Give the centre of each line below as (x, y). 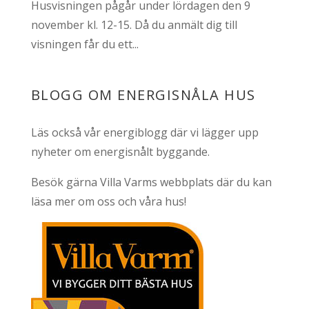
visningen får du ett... (84, 44)
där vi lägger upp (213, 132)
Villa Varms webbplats (157, 182)
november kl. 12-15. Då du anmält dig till (134, 24)
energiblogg (135, 132)
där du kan (242, 182)
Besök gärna (65, 182)
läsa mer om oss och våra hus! (108, 201)
